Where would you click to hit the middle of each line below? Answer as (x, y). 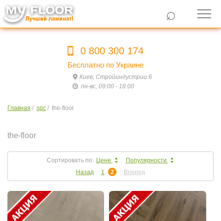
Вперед (134, 172)
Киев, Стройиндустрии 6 (115, 77)
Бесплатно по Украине (104, 65)
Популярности (147, 160)
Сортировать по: (69, 160)
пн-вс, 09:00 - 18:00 (107, 86)
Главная (19, 108)
